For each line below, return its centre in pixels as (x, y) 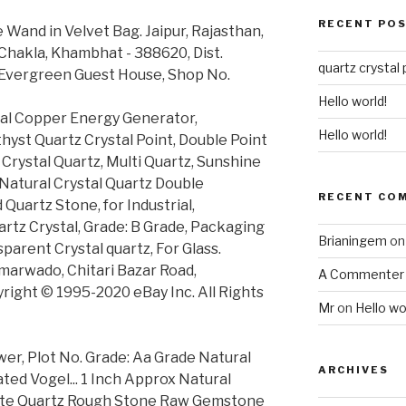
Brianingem (352, 241)
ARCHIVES (353, 370)
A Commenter (361, 275)
